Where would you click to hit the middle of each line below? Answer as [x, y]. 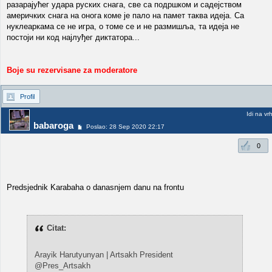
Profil [27, 97]
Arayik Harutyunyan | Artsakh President [104, 255]
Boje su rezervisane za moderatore [72, 70]
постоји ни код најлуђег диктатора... [73, 37]
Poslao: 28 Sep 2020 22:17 [125, 127]
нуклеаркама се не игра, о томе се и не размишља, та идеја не [123, 26]
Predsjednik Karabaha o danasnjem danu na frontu [95, 187]
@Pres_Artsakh [62, 266]
